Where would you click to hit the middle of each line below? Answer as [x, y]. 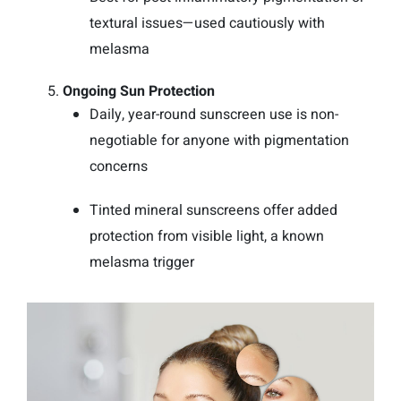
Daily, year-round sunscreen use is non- [214, 115]
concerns [119, 167]
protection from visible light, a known [207, 237]
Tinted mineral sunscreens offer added [213, 211]
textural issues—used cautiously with [207, 24]
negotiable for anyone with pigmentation [219, 141]
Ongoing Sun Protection [139, 92]
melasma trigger [142, 263]
